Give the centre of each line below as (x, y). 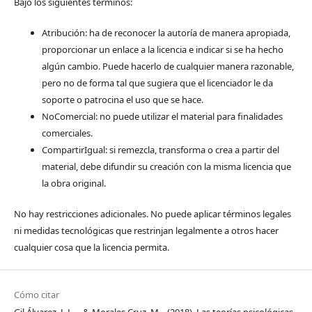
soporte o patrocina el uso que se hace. (122, 99)
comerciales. (67, 133)
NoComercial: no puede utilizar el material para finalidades (162, 116)
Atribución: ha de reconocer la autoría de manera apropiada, (166, 32)
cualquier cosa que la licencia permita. (91, 247)
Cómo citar (36, 294)
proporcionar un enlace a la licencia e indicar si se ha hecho (162, 49)
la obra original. (73, 183)
